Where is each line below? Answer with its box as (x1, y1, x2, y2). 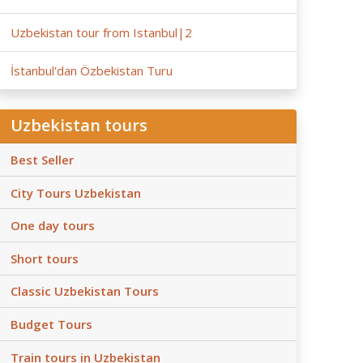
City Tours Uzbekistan (10, 184, 141, 201)
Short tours (10, 250, 79, 267)
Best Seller (10, 151, 74, 168)
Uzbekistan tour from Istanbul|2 (10, 23, 192, 41)
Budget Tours (10, 315, 92, 332)
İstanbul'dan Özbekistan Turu (10, 62, 173, 79)
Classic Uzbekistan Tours (10, 283, 159, 300)
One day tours (10, 217, 95, 234)
